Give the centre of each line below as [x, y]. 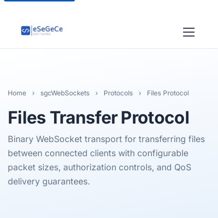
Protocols [118, 93]
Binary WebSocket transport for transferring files [106, 139]
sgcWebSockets [65, 93]
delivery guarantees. [49, 181]
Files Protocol [167, 93]
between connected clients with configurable [98, 153]
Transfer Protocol [118, 117]
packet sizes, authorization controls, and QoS [100, 167]
